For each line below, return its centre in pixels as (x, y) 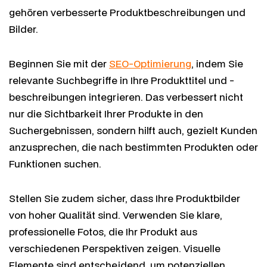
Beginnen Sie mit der (59, 63)
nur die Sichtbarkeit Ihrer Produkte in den (106, 113)
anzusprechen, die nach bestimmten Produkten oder (133, 147)
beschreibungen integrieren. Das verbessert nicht (126, 97)
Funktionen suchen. (55, 163)
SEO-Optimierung (150, 63)
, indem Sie (217, 63)
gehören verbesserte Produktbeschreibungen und (127, 12)
